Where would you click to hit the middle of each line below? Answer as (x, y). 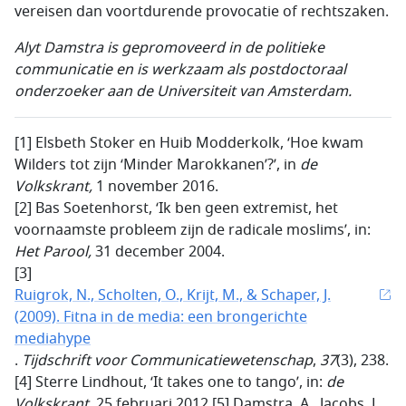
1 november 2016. (155, 187)
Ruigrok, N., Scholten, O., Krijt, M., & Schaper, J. (173, 296)
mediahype (53, 339)
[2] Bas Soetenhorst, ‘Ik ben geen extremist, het (176, 209)
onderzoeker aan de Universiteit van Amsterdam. (183, 92)
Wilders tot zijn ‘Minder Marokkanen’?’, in (157, 165)
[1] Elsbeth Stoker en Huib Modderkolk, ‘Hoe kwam (189, 144)
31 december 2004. (158, 252)
